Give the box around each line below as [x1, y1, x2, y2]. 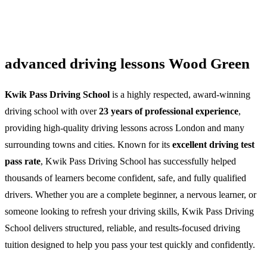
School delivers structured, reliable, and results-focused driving [5, 222, 240, 233]
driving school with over [5, 105, 99, 116]
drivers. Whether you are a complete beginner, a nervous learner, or [5, 189, 256, 200]
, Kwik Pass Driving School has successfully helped [41, 156, 236, 166]
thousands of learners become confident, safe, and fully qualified [5, 172, 246, 183]
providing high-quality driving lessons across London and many [5, 122, 244, 133]
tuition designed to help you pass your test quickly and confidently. [5, 239, 255, 250]
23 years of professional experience [99, 105, 238, 116]
